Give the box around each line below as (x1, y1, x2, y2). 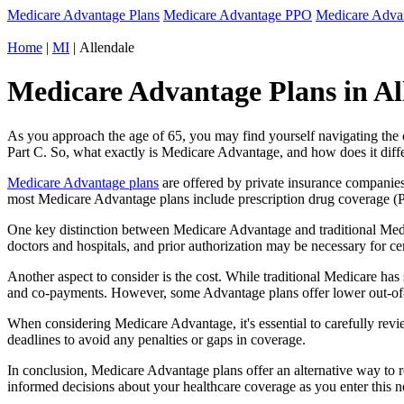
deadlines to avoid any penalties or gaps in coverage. (7, 331, 306, 347)
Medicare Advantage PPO (163, 7, 312, 23)
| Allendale (69, 40, 134, 55)
